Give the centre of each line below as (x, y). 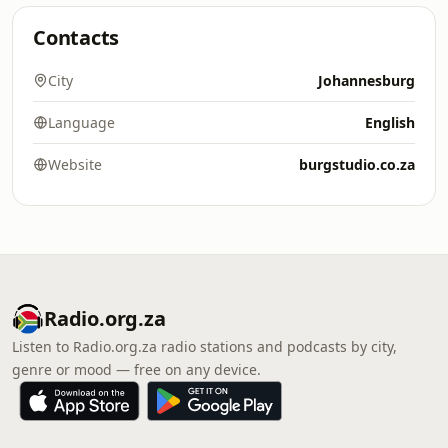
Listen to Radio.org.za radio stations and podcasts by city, (204, 346)
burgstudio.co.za (357, 164)
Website (75, 164)
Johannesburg (366, 80)
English (390, 122)
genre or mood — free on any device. (136, 369)
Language (81, 122)
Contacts (76, 37)
